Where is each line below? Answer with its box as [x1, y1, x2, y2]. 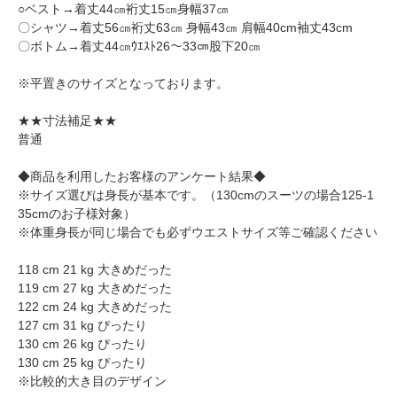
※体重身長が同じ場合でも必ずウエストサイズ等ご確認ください [18, 225, 378, 240]
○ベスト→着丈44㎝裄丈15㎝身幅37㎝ [18, 2, 229, 17]
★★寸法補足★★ [18, 113, 117, 128]
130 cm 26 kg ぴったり [18, 337, 147, 352]
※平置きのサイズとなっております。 [18, 76, 229, 91]
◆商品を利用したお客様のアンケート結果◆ [18, 169, 266, 184]
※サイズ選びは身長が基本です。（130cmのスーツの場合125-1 [18, 188, 374, 203]
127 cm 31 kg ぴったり [18, 318, 147, 333]
